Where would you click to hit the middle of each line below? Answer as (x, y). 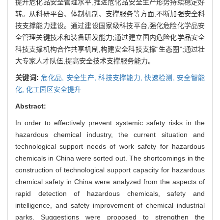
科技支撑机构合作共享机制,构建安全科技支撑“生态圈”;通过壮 (110, 49)
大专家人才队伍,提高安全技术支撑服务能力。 (85, 61)
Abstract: (31, 106)
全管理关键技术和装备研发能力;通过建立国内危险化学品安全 (110, 37)
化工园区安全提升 (54, 89)
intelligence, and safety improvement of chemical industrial (110, 205)
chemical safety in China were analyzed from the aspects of (110, 181)
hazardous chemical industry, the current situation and (110, 134)
